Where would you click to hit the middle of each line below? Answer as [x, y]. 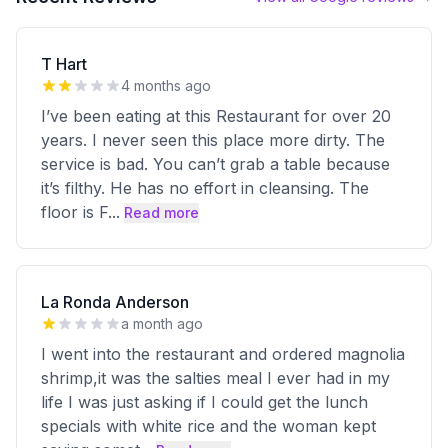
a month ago [162, 323]
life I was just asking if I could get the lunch [204, 402]
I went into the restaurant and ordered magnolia [223, 354]
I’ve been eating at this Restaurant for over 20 [216, 116]
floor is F [74, 212]
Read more [161, 212]
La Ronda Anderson [115, 302]
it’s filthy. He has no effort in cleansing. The [205, 188]
